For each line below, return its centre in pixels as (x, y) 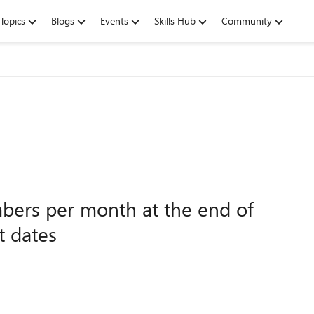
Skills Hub (175, 21)
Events (114, 21)
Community (247, 21)
